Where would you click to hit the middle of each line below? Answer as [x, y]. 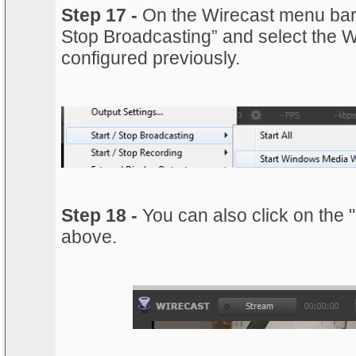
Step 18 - [102, 215]
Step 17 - [99, 15]
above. [89, 236]
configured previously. [151, 58]
